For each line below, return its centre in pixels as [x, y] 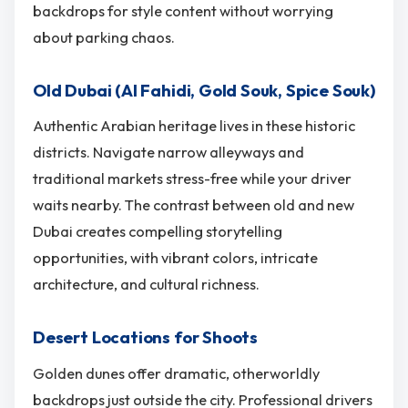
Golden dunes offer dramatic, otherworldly [176, 373]
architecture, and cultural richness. [146, 285]
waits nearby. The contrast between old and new [194, 205]
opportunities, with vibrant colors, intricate [175, 258]
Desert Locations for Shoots [146, 338]
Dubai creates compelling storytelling [158, 232]
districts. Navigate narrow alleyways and [168, 153]
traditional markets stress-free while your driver [192, 179]
